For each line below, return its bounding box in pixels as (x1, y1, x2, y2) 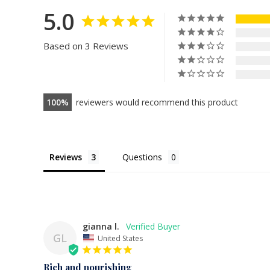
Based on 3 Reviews (43, 40, 128, 52)
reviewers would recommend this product (76, 96, 238, 108)
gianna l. (83, 221, 119, 233)
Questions (122, 151, 162, 163)
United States (98, 233, 143, 243)
